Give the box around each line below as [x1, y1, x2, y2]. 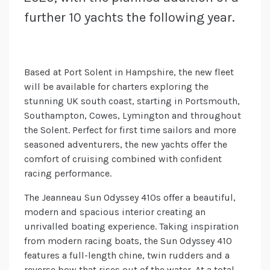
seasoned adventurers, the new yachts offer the [24, 139, 227, 151]
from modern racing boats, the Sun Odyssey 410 [24, 235, 232, 247]
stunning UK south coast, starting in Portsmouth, [24, 95, 240, 107]
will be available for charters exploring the [24, 81, 209, 93]
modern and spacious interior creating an [24, 206, 206, 218]
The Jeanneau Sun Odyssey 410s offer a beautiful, [24, 192, 236, 204]
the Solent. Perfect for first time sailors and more [24, 124, 236, 136]
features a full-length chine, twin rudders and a [24, 250, 230, 262]
